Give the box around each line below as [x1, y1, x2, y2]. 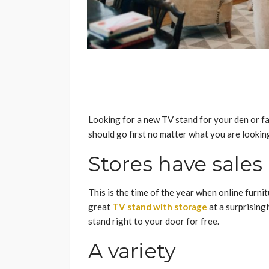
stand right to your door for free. [88, 216, 219, 227]
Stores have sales [88, 151, 262, 177]
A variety [88, 238, 175, 264]
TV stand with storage [112, 201, 207, 213]
